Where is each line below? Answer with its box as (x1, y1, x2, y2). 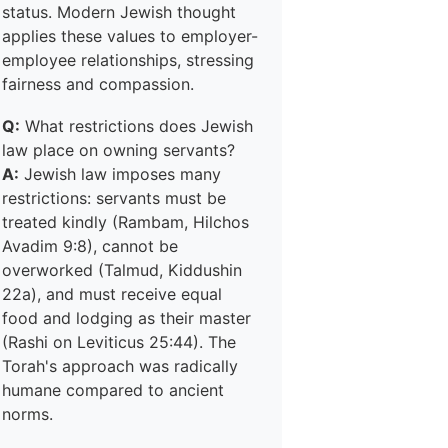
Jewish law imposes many (19, 164, 221, 184)
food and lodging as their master (2, 308, 251, 328)
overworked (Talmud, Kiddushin (2, 260, 242, 280)
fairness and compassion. (2, 74, 194, 94)
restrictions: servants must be (2, 188, 226, 208)
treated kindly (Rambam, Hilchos (2, 212, 249, 232)
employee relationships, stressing (2, 50, 254, 70)
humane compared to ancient (2, 380, 224, 400)
